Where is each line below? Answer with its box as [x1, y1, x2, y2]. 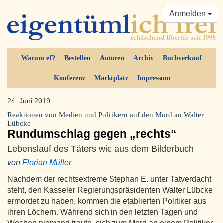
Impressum [137, 74, 171, 82]
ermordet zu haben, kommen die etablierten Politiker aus [7, 197, 206, 206]
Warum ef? [21, 54, 55, 62]
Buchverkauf [163, 54, 202, 62]
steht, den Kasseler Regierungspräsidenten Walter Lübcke [7, 186, 213, 195]
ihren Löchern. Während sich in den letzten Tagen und [7, 208, 198, 217]
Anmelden [169, 9, 208, 18]
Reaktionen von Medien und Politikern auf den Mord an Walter [7, 111, 204, 119]
